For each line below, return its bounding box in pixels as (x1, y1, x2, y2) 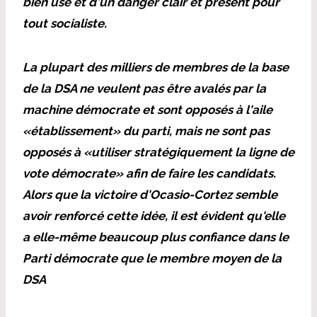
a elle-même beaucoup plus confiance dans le (23, 229, 289, 244)
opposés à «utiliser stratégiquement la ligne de (23, 144, 294, 159)
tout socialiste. (23, 16, 107, 30)
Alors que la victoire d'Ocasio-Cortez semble (23, 187, 277, 202)
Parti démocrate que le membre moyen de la (23, 250, 282, 265)
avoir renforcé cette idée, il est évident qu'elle (23, 208, 285, 223)
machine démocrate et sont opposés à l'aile (23, 102, 272, 117)
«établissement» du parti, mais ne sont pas (23, 123, 270, 138)
